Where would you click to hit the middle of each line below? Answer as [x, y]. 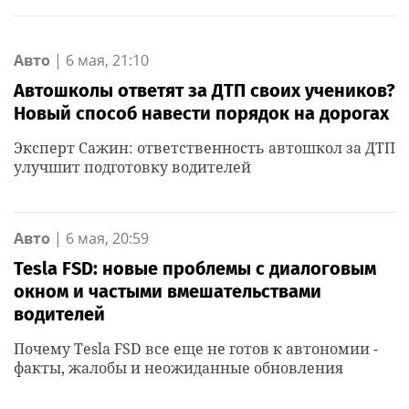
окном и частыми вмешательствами [168, 291]
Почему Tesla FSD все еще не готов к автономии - [196, 349]
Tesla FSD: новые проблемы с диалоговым [195, 268]
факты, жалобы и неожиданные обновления [178, 368]
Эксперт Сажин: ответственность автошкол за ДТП [204, 148]
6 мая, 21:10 [107, 60]
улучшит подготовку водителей [132, 167]
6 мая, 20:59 [107, 238]
